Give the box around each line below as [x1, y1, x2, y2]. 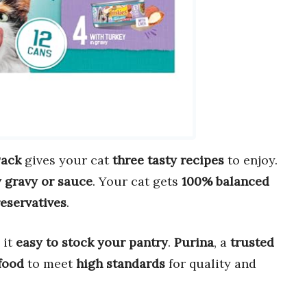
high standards [76, 256, 165, 272]
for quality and [165, 256, 256, 272]
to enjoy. [224, 152, 278, 169]
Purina [174, 234, 214, 251]
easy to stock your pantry [16, 234, 168, 251]
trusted [230, 234, 274, 251]
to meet [24, 256, 76, 272]
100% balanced [182, 173, 269, 190]
